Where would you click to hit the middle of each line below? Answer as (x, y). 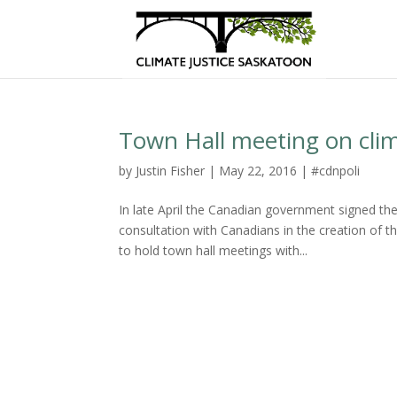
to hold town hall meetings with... (214, 250)
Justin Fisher (171, 171)
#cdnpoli (336, 171)
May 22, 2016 (258, 171)
